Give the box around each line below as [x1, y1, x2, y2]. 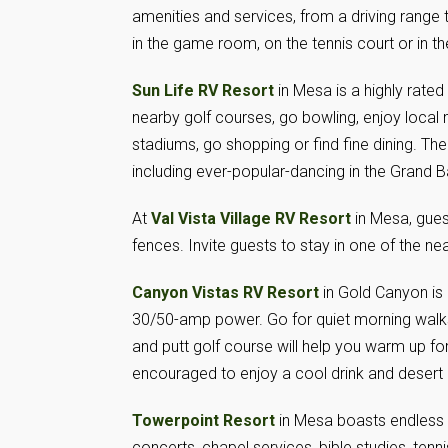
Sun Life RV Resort [132, 81, 274, 100]
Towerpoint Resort [132, 411, 275, 430]
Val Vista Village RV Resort [151, 209, 351, 228]
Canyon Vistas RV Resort [132, 283, 319, 302]
